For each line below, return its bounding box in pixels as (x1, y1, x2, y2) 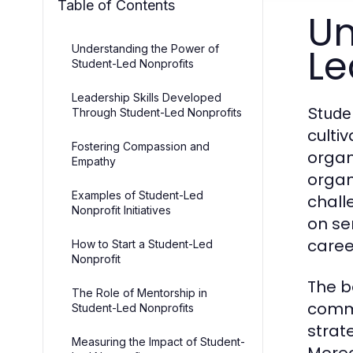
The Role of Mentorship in (72, 286, 207, 300)
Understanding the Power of (72, 42, 219, 56)
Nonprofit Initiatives (72, 203, 171, 217)
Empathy (72, 154, 116, 169)
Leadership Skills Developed (72, 91, 221, 105)
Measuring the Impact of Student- (72, 335, 245, 349)
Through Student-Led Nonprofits (72, 106, 242, 120)
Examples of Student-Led (72, 188, 203, 203)
